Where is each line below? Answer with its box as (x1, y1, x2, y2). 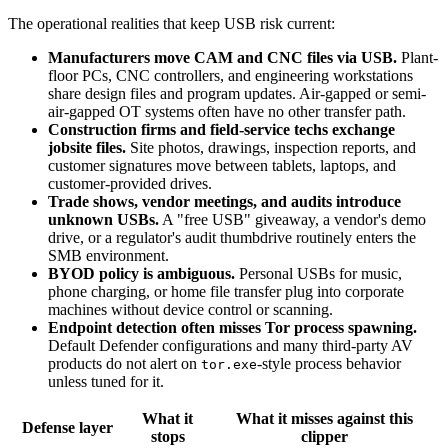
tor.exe (201, 357, 257, 373)
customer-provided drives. (48, 175, 212, 193)
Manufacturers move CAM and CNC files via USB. (48, 49, 397, 67)
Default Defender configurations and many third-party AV (48, 337, 413, 355)
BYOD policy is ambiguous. (48, 265, 235, 283)
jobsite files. (48, 139, 126, 157)
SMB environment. (48, 247, 169, 265)
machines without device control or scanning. (48, 301, 333, 319)
